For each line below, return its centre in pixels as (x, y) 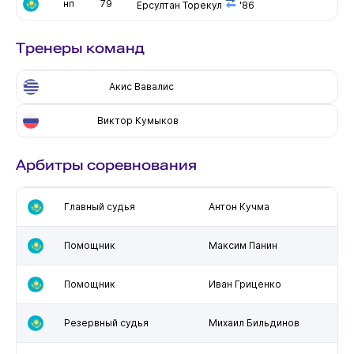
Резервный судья (106, 322)
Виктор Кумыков (137, 120)
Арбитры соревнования (106, 164)
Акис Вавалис (141, 86)
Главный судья (99, 206)
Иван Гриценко (245, 284)
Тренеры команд (80, 47)
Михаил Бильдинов (254, 322)
